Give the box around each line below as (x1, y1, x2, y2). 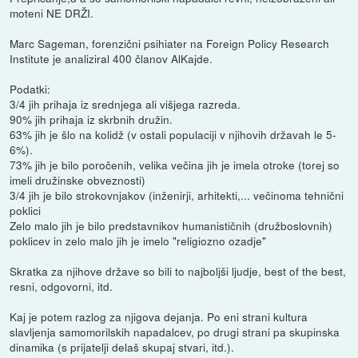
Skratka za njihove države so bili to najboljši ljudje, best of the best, (10, 262, 347, 279)
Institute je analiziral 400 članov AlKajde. (10, 50, 213, 66)
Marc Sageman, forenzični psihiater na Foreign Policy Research (10, 34, 330, 51)
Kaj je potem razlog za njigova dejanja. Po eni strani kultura (10, 308, 308, 324)
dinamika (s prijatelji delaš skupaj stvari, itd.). (10, 338, 235, 355)
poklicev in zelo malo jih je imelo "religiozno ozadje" (10, 232, 267, 249)
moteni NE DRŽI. (10, 4, 94, 21)
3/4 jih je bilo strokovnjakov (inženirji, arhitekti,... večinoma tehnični (10, 186, 344, 203)
